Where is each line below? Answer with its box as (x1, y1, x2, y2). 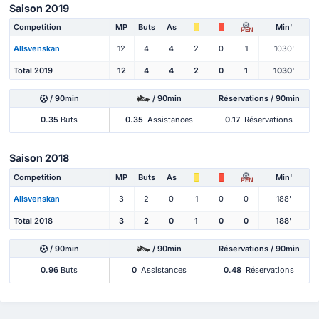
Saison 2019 (9, 1, 69, 14)
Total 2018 (14, 215, 53, 226)
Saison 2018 (9, 152, 69, 164)
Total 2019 (14, 65, 53, 75)
